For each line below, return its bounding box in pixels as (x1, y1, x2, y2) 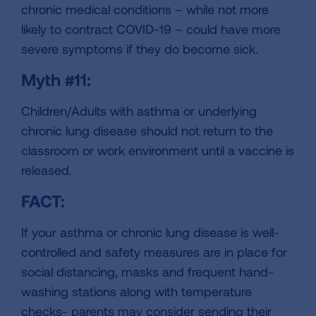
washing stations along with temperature (21, 284, 252, 300)
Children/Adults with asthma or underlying (21, 103, 257, 119)
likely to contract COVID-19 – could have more (21, 21, 281, 37)
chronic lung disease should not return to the (21, 123, 273, 139)
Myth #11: (21, 69, 91, 90)
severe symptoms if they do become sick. (21, 41, 258, 57)
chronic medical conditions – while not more (21, 1, 269, 18)
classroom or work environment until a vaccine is (21, 142, 294, 159)
